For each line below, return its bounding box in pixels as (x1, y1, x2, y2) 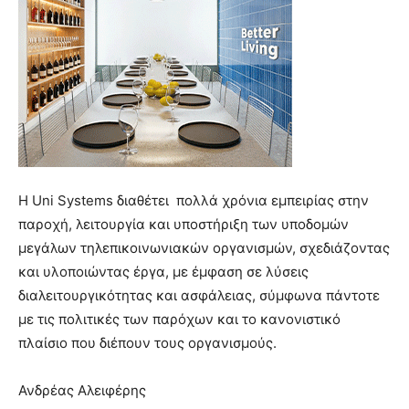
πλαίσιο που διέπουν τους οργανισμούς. (18, 334, 277, 352)
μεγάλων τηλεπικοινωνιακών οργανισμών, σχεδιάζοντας (18, 239, 390, 257)
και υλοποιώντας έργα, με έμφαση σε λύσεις (18, 263, 309, 281)
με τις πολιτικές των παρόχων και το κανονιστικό (18, 310, 341, 329)
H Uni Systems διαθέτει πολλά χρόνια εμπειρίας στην (18, 192, 369, 210)
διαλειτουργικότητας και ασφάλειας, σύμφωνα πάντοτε (18, 287, 380, 305)
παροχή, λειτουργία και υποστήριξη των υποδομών (18, 215, 349, 234)
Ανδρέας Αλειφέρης (18, 382, 146, 400)
